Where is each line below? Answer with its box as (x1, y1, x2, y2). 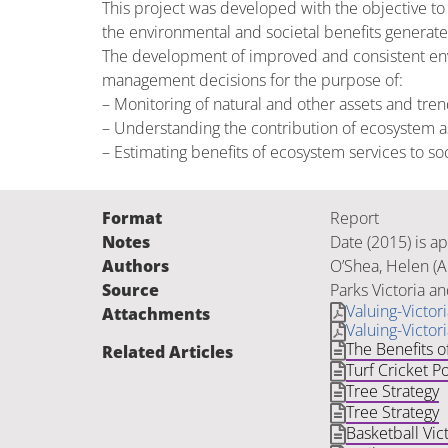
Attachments (102, 303, 210, 325)
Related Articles (102, 341, 233, 363)
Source (102, 279, 159, 301)
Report (330, 207, 379, 229)
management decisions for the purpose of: (102, 69, 403, 91)
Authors (102, 255, 169, 277)
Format (102, 207, 162, 229)
